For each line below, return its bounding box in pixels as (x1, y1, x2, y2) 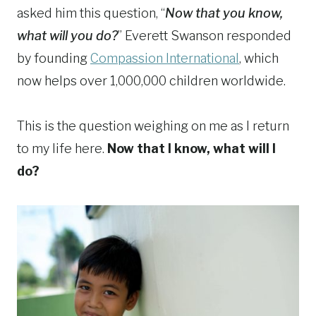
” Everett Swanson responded (118, 28, 291, 43)
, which (239, 50, 279, 66)
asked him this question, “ (17, 5, 165, 20)
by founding (17, 50, 90, 66)
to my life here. (17, 140, 107, 156)
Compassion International (90, 50, 239, 66)
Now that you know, (165, 5, 283, 20)
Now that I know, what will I (107, 140, 276, 156)
